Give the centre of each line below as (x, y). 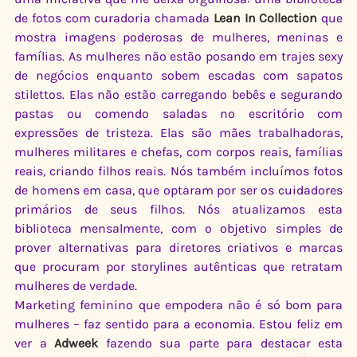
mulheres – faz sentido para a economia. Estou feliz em (178, 324)
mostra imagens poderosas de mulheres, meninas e (178, 37)
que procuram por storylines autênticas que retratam (178, 267)
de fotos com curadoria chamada (114, 18)
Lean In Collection (265, 18)
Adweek (76, 343)
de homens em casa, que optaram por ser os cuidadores (178, 190)
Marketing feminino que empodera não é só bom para (178, 305)
